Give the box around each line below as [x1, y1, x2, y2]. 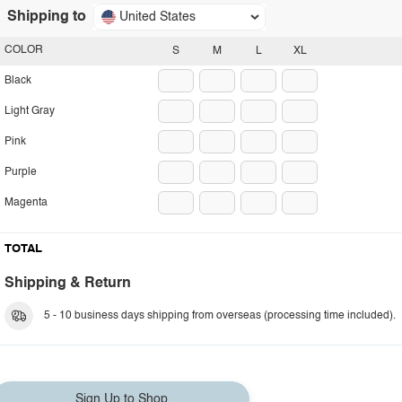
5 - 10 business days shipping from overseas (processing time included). [44, 310, 396, 321]
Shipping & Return [4, 276, 131, 291]
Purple [4, 167, 37, 178]
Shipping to [7, 10, 86, 24]
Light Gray [4, 106, 55, 117]
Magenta [4, 197, 48, 208]
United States [119, 11, 196, 23]
